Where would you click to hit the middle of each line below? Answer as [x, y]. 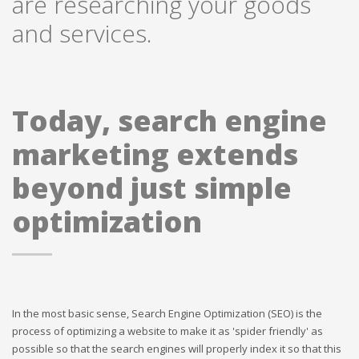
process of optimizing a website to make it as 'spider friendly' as [167, 331]
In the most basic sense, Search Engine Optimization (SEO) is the [167, 313]
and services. [82, 33]
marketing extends [155, 154]
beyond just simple [152, 188]
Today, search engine [169, 120]
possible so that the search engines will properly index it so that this [177, 348]
